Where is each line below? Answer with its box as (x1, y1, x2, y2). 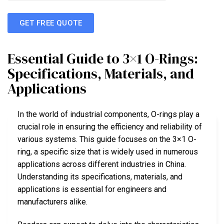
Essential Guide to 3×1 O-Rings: (7, 49, 198, 68)
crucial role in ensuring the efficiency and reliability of (17, 122, 202, 132)
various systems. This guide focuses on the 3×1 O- (17, 134, 196, 144)
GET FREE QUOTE (19, 18, 82, 27)
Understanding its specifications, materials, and (17, 172, 182, 182)
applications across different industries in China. (17, 159, 186, 169)
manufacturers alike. (17, 197, 87, 207)
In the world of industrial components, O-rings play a (17, 109, 199, 119)
